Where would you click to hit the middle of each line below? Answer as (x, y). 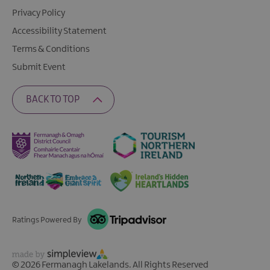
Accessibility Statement (59, 32)
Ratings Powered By (47, 220)
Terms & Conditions (51, 50)
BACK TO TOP (53, 100)
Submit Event (39, 68)
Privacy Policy (39, 14)
